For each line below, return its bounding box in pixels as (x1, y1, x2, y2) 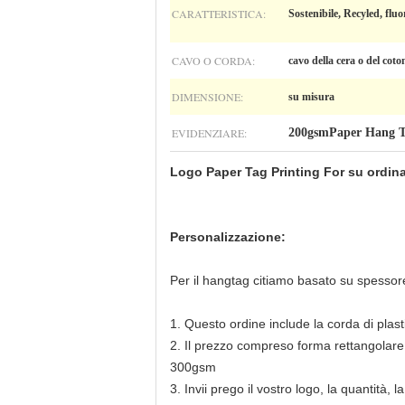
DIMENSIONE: (172, 89, 243, 104)
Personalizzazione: (170, 230, 286, 244)
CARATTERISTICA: (172, 6, 266, 21)
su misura (288, 90, 334, 103)
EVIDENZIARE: (172, 126, 247, 140)
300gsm (170, 360, 216, 374)
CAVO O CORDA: (172, 53, 255, 68)
